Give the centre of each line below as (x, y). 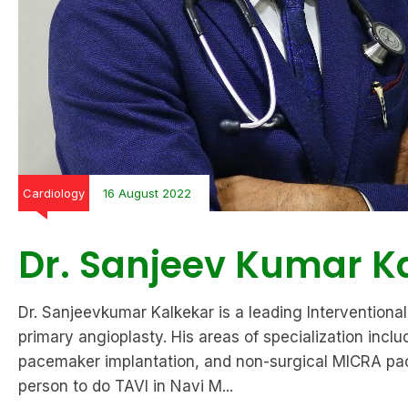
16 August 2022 (147, 193)
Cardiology (54, 193)
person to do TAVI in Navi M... (126, 386)
